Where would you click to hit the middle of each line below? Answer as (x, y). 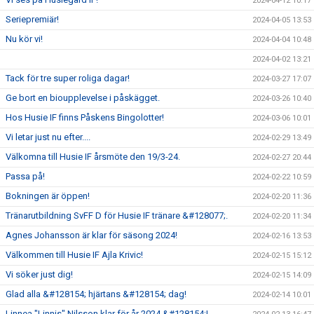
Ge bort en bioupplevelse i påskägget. (83, 97)
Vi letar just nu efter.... (48, 137)
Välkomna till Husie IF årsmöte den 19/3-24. (93, 156)
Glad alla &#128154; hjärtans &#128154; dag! (96, 294)
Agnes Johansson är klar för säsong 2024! (91, 235)
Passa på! (25, 176)
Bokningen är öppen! (48, 196)
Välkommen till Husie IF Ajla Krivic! (74, 254)
